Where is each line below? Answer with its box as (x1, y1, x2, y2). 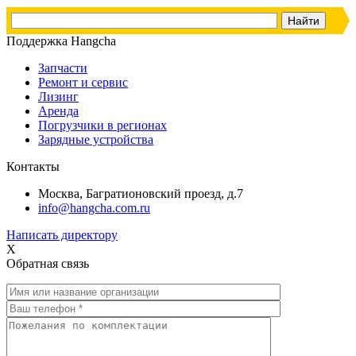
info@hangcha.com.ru (38, 201, 150, 215)
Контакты (6, 160, 60, 174)
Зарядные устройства (38, 133, 153, 147)
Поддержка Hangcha (6, 34, 116, 48)
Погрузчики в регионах (38, 118, 167, 133)
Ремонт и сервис (38, 75, 128, 90)
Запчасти (38, 61, 87, 75)
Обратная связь (6, 257, 89, 271)
